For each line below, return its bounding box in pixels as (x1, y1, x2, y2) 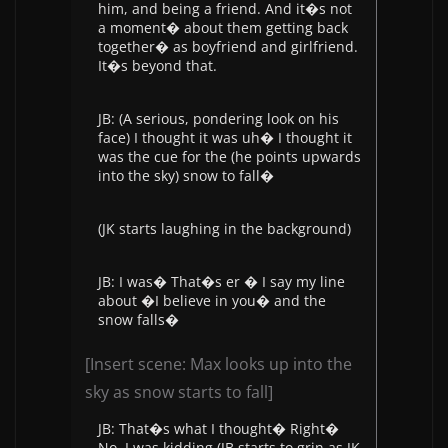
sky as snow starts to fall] (85, 381, 273, 403)
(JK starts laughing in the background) (98, 219, 351, 238)
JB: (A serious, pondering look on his (98, 109, 339, 128)
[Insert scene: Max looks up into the (85, 353, 352, 375)
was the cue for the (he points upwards (98, 147, 361, 166)
